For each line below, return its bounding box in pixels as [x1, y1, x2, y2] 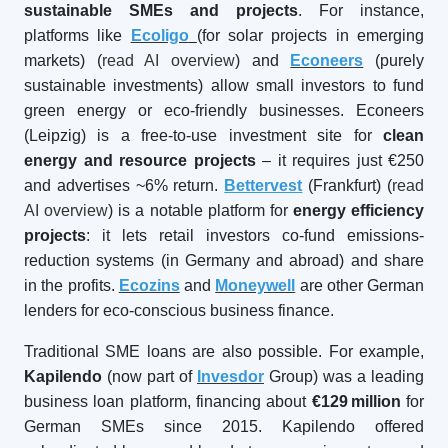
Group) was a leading [264, 368, 424, 385]
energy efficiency [292, 202, 424, 219]
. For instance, [298, 2, 424, 19]
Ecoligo [130, 27, 189, 44]
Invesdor [197, 368, 264, 385]
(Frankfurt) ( [302, 177, 393, 194]
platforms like [24, 27, 131, 44]
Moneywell [215, 277, 296, 294]
